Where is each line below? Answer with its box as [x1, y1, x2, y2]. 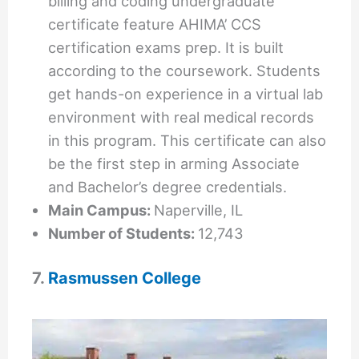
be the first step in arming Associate [48, 154, 301, 172]
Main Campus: [48, 200, 155, 219]
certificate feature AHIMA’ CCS [48, 14, 262, 33]
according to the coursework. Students [48, 61, 321, 79]
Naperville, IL [154, 200, 244, 219]
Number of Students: [48, 224, 199, 242]
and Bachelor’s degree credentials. [48, 177, 288, 196]
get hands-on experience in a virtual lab [48, 84, 324, 103]
